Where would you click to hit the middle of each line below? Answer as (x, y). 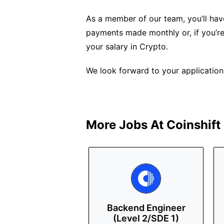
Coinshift (193, 125)
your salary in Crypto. (127, 46)
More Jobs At (126, 125)
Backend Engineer (146, 208)
